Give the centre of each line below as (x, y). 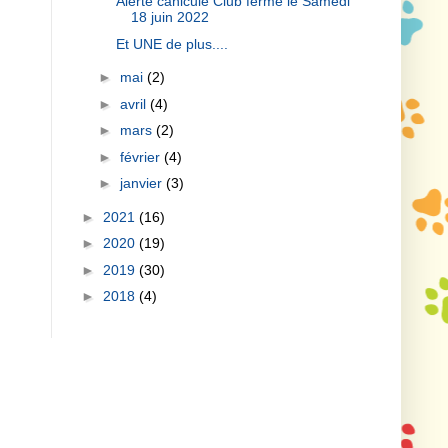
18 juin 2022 (169, 17)
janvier (142, 183)
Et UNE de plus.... (171, 43)
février (141, 156)
